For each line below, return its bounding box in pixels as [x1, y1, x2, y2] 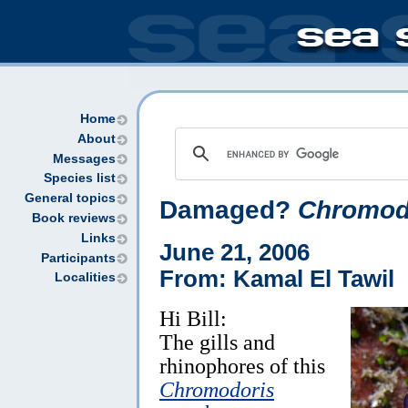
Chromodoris [159, 376, 274, 402]
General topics [25, 191, 116, 206]
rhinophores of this [159, 352, 325, 378]
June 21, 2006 [159, 239, 310, 265]
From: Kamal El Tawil [159, 265, 394, 291]
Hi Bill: [159, 305, 227, 331]
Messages [53, 151, 116, 166]
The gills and [159, 329, 275, 354]
